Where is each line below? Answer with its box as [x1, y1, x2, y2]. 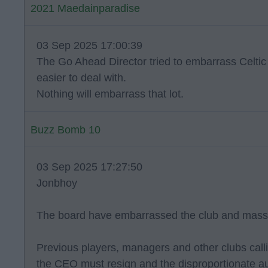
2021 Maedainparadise [31, 2, 140, 14]
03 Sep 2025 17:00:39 [36, 39, 142, 51]
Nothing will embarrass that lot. [36, 88, 184, 100]
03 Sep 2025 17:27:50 [36, 161, 142, 173]
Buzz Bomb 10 [31, 124, 100, 136]
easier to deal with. [36, 72, 126, 84]
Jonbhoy [36, 177, 77, 189]
